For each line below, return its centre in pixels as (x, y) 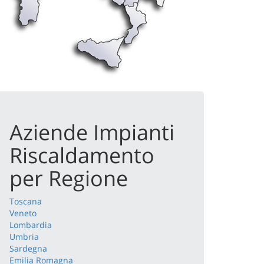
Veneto (23, 213)
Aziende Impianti (92, 132)
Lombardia (31, 225)
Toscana (26, 201)
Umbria (24, 237)
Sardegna (28, 248)
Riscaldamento (82, 155)
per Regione (69, 178)
